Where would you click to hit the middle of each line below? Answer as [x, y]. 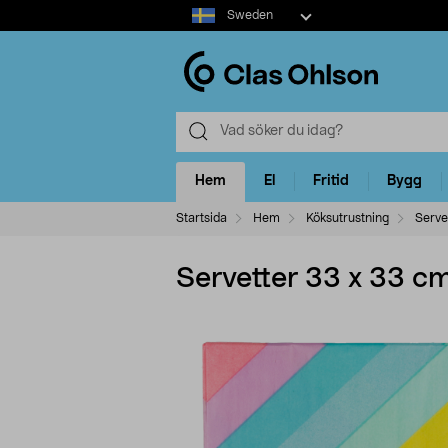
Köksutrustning [347, 217]
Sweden [249, 15]
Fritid [331, 181]
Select [195, 9]
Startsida [201, 217]
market [198, 29]
